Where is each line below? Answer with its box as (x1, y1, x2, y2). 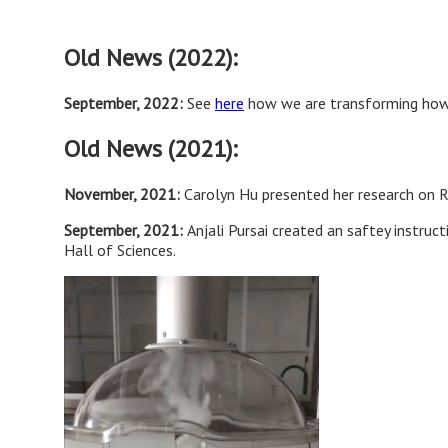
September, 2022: (64, 93, 187, 114)
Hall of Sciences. (64, 239, 179, 260)
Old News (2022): (64, 42, 237, 74)
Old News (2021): (64, 133, 237, 165)
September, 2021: (64, 219, 187, 240)
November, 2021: (64, 183, 180, 204)
